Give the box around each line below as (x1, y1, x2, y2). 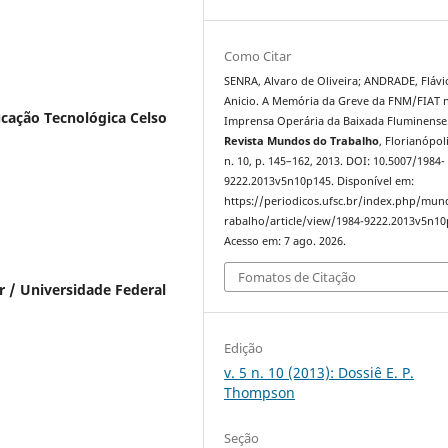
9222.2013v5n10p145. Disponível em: (224, 174, 415, 189)
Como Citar (224, 47, 292, 66)
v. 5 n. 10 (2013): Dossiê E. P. (224, 362, 415, 382)
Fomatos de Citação (238, 267, 357, 286)
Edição (224, 338, 264, 357)
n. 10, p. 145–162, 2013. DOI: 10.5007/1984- (224, 154, 446, 169)
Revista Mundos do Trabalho (224, 134, 380, 149)
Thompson (224, 382, 296, 402)
